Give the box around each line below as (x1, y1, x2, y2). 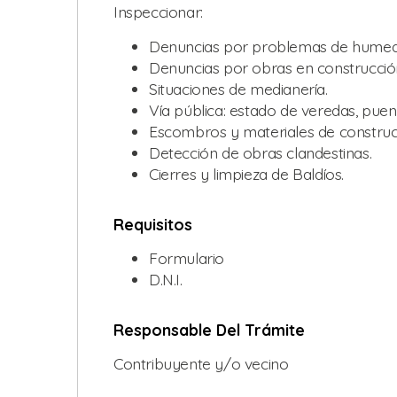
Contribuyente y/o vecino (113, 353, 289, 373)
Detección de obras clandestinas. (149, 142, 372, 162)
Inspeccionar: (113, 2, 203, 22)
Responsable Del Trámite (113, 319, 305, 339)
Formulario (149, 247, 224, 268)
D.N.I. (149, 269, 183, 289)
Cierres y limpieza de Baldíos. (149, 163, 344, 183)
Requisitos (113, 214, 192, 234)
